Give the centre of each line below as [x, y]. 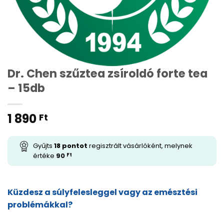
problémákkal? [40, 204]
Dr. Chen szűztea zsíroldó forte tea [107, 73]
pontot [74, 145]
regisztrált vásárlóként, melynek [140, 145]
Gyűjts [43, 145]
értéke [44, 155]
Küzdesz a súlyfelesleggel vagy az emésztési [102, 192]
